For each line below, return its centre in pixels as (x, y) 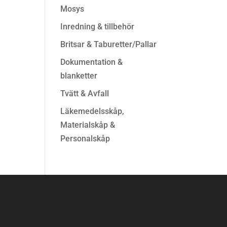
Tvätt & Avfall (85, 93)
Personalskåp (85, 139)
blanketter (79, 76)
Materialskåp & (88, 125)
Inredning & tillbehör (98, 27)
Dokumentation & (92, 62)
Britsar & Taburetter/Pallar (109, 44)
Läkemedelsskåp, (92, 111)
